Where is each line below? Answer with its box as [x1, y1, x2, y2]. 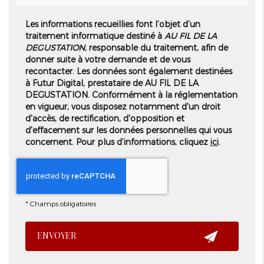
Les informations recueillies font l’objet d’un [25, 19, 200, 29]
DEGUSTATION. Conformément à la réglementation [25, 90, 237, 100]
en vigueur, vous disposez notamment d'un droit [25, 101, 220, 112]
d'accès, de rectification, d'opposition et [25, 113, 184, 124]
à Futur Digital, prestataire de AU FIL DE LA [25, 78, 199, 88]
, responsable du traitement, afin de [84, 42, 228, 53]
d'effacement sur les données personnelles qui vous [25, 125, 232, 136]
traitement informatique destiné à [25, 31, 162, 41]
